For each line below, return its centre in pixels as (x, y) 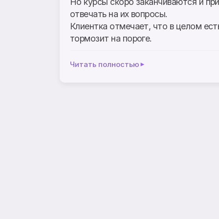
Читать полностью (105, 64)
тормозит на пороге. (111, 38)
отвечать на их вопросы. (119, 14)
